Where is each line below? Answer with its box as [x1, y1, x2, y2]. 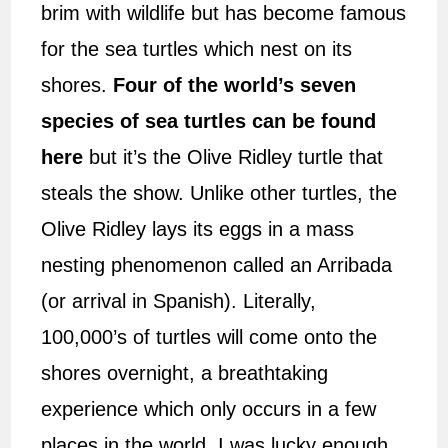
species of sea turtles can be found [41, 110, 377, 133]
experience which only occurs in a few [41, 398, 377, 421]
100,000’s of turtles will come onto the [41, 326, 378, 349]
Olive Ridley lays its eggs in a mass [41, 218, 355, 241]
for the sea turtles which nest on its [41, 38, 353, 61]
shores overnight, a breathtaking [41, 362, 329, 385]
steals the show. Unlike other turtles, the [41, 182, 398, 205]
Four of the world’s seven [113, 74, 357, 97]
